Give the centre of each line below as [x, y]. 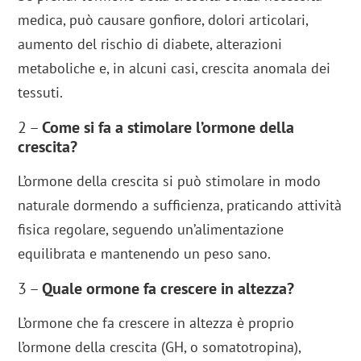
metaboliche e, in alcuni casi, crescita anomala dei [174, 68]
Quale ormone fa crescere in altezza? [168, 288]
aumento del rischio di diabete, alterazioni [150, 44]
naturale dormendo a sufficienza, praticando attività [180, 205]
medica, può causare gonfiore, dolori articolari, [163, 19]
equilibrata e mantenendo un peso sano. [145, 253]
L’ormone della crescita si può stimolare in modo [170, 180]
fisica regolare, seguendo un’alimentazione [151, 229]
